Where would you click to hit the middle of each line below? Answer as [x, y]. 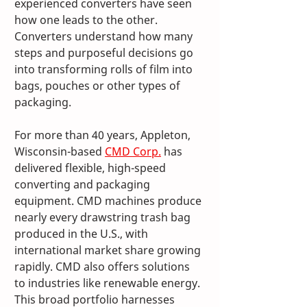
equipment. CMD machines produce [109, 201]
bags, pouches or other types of [99, 86]
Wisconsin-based [60, 152]
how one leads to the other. [87, 20]
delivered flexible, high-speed [91, 168]
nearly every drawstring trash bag [104, 218]
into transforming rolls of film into [105, 70]
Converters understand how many [105, 37]
